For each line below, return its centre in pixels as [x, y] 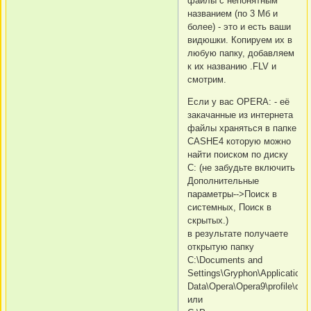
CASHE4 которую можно [239, 141]
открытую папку [221, 246]
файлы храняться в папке [242, 128]
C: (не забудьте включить [241, 167]
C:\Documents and [225, 260]
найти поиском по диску [238, 154]
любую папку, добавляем [241, 53]
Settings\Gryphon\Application [246, 273]
